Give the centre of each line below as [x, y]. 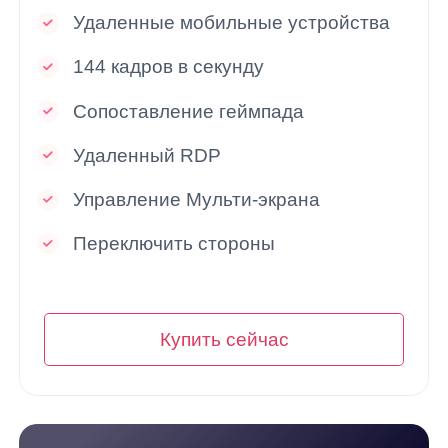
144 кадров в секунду [168, 67]
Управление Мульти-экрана [196, 199]
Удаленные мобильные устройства [231, 23]
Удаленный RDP [146, 155]
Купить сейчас [224, 340]
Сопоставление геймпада [188, 111]
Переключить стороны [173, 243]
